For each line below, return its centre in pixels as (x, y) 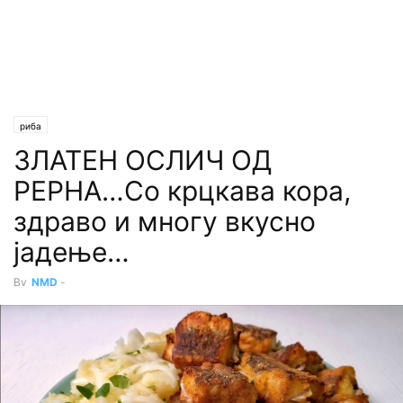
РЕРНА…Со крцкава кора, (182, 191)
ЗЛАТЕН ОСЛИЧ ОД (143, 160)
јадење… (72, 252)
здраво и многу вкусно (165, 221)
